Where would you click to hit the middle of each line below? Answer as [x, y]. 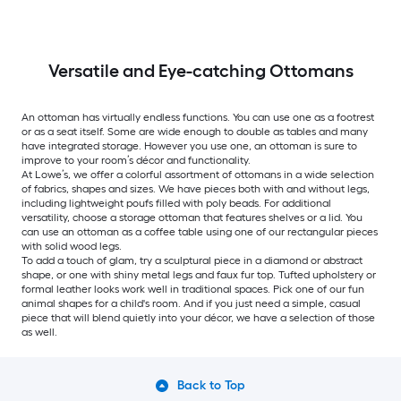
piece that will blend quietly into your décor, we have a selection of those [198, 318]
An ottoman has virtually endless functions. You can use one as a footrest [198, 118]
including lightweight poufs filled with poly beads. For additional [176, 204]
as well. [39, 333]
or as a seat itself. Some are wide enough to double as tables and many [195, 132]
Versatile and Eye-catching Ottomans [200, 71]
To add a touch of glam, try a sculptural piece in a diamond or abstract [192, 261]
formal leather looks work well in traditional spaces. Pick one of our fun [193, 290]
